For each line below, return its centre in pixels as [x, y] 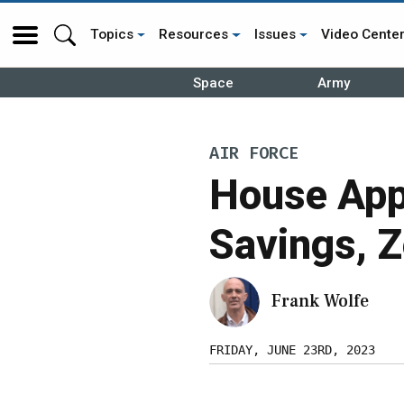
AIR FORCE [254, 154]
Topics [112, 34]
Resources [194, 34]
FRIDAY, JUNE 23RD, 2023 [292, 349]
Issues [275, 34]
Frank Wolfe [320, 301]
